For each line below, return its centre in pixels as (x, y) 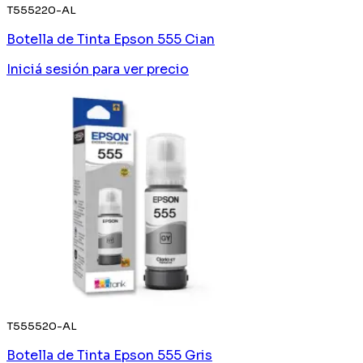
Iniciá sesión (48, 69)
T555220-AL (41, 10)
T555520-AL (42, 326)
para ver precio (141, 69)
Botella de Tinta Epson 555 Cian (111, 39)
